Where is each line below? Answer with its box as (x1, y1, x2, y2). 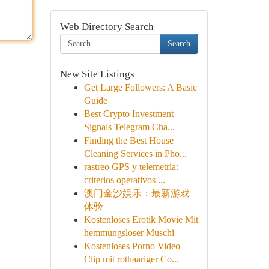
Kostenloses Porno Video (83, 241, 180, 251)
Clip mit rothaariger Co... (83, 254, 179, 264)
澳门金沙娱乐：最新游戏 (83, 188, 190, 198)
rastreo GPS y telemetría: (83, 162, 178, 172)
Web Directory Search (59, 21, 154, 32)
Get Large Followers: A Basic (83, 82, 197, 92)
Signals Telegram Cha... (83, 122, 175, 132)
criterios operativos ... (83, 175, 165, 185)
